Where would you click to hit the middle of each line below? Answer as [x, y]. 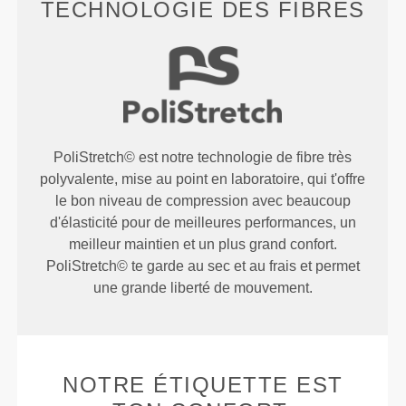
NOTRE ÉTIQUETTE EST [203, 385]
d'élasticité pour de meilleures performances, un [203, 223]
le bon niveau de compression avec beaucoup [203, 201]
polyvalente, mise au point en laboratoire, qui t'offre [203, 179]
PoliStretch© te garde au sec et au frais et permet [203, 266]
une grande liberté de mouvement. [203, 288]
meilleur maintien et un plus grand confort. [203, 245]
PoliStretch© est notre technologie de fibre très [203, 158]
